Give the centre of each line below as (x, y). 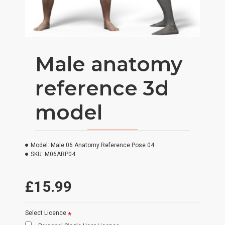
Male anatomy (109, 64)
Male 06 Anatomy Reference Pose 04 (102, 145)
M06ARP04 (60, 154)
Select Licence (46, 213)
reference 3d (102, 88)
